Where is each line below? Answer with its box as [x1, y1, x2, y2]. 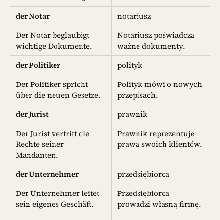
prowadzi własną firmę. [117, 198, 202, 209]
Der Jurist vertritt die [16, 128, 90, 138]
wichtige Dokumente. [16, 40, 93, 51]
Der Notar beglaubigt [16, 29, 90, 40]
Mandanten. [16, 149, 59, 160]
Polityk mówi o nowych [117, 79, 203, 89]
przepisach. [117, 89, 159, 100]
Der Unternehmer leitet [16, 188, 100, 198]
